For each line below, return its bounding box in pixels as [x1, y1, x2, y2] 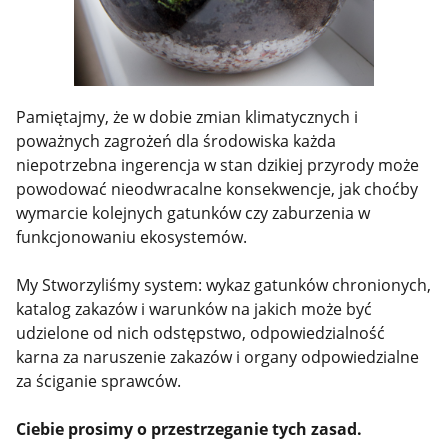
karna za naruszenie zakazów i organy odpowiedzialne [16, 346, 420, 369]
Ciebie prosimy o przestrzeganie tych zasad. [16, 418, 367, 441]
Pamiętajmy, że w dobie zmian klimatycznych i [16, 106, 359, 129]
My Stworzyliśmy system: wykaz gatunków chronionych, [16, 274, 432, 297]
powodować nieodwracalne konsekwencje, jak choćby [16, 178, 419, 201]
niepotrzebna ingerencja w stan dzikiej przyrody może [16, 154, 420, 177]
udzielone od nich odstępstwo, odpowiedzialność [16, 322, 386, 345]
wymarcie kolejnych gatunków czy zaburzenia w [16, 202, 371, 225]
